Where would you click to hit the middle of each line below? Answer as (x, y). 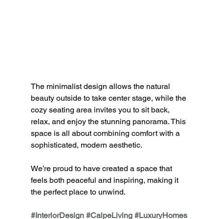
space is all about (62, 133)
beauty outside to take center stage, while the (109, 98)
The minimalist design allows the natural (101, 86)
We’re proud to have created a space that (102, 168)
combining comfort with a (137, 133)
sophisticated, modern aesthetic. (86, 145)
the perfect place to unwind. (78, 192)
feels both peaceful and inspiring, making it (105, 180)
